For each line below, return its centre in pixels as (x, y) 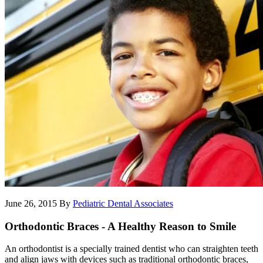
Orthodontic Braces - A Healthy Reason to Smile (120, 226)
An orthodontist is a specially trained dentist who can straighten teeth (131, 249)
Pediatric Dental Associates (123, 203)
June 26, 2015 (31, 203)
